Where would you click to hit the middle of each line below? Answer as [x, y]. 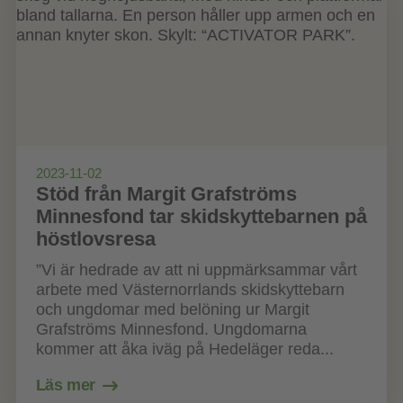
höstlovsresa [95, 239]
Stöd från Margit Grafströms [166, 194]
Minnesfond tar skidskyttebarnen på [201, 217]
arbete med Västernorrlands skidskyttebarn [190, 290]
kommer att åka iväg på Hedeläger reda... [184, 349]
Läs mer [66, 385]
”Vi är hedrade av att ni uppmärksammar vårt [196, 270]
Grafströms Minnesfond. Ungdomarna [171, 330]
